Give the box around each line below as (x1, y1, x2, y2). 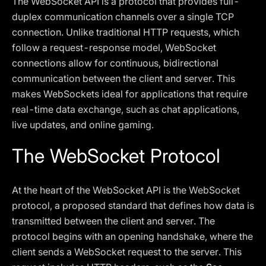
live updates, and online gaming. (12, 119, 154, 131)
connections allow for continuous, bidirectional (12, 57, 218, 69)
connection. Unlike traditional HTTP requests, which (12, 26, 239, 38)
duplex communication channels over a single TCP (12, 11, 234, 23)
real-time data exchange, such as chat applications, (12, 103, 239, 115)
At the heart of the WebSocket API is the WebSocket (12, 184, 240, 196)
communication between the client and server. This (12, 72, 235, 84)
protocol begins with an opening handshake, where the (12, 230, 253, 242)
